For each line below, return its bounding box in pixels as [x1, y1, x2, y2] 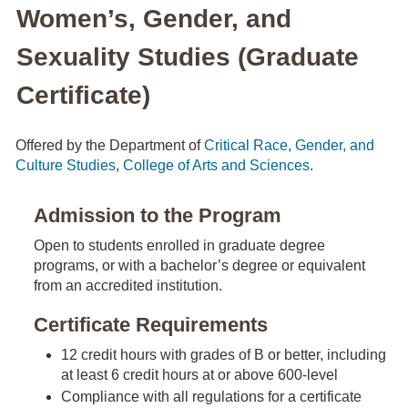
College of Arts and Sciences [123, 158, 310, 173]
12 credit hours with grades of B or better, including [61, 347, 386, 362]
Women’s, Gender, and [16, 5, 291, 33]
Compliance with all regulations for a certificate [61, 389, 362, 404]
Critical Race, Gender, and [204, 138, 374, 153]
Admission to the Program [34, 204, 281, 227]
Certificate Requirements [34, 313, 268, 336]
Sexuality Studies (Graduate [16, 43, 359, 71]
